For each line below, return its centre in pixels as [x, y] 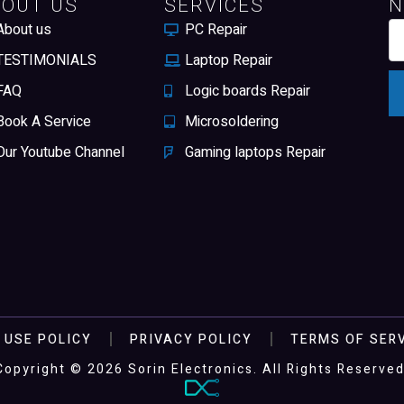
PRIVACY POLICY [191, 339]
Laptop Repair [228, 61]
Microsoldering [231, 122]
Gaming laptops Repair [255, 153]
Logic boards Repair [247, 92]
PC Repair [216, 30]
